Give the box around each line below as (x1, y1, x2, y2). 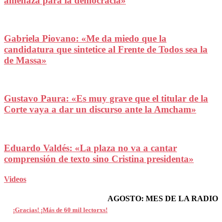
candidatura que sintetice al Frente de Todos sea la (4, 44, 208, 55)
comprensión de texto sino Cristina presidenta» (4, 153, 194, 164)
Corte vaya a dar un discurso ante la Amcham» (4, 104, 196, 115)
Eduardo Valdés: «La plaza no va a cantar (4, 142, 177, 153)
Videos (4, 175, 26, 184)
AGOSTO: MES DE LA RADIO (108, 194, 218, 203)
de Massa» (4, 55, 47, 65)
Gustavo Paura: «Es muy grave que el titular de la (4, 93, 208, 104)
